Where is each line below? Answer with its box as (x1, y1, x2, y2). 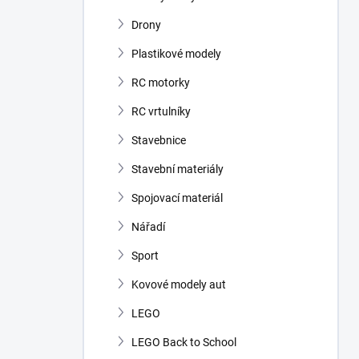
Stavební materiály (131, 163, 224, 175)
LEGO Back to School (131, 336, 236, 349)
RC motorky (131, 76, 190, 89)
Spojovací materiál (131, 192, 223, 204)
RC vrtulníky (131, 105, 191, 118)
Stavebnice (131, 134, 186, 147)
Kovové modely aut (131, 278, 226, 291)
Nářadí (131, 220, 165, 233)
